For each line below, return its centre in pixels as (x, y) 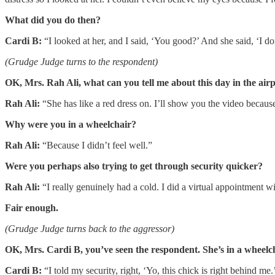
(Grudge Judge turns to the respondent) (81, 62)
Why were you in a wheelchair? (71, 125)
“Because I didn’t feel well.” (96, 145)
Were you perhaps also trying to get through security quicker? (134, 166)
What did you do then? (53, 20)
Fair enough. (32, 208)
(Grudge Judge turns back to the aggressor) (90, 229)
